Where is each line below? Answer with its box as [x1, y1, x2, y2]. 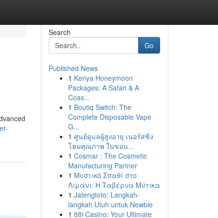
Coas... [68, 92, 90, 102]
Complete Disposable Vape [68, 112, 151, 122]
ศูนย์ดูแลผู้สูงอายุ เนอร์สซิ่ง [73, 131, 153, 141]
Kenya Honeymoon [73, 73, 133, 83]
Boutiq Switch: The [73, 102, 131, 112]
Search [48, 27, 71, 37]
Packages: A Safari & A [68, 83, 139, 92]
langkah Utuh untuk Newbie [68, 200, 153, 209]
